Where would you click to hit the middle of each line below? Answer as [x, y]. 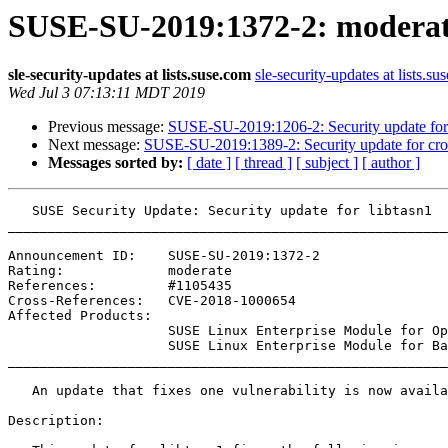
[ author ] [391, 163]
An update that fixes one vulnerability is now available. [20, 391]
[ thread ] [263, 163]
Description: [56, 421]
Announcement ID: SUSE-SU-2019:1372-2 [164, 256]
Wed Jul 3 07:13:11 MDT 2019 [106, 93]
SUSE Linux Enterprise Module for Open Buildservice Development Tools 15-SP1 [88, 331]
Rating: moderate [120, 271]
